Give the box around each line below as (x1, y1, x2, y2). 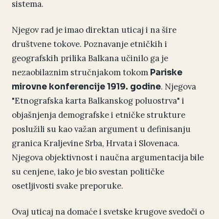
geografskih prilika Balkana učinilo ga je (12, 53, 168, 64)
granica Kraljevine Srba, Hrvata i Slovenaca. (12, 138, 179, 149)
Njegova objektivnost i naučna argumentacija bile (12, 152, 204, 163)
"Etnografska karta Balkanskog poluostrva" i (12, 95, 184, 107)
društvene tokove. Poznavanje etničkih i (12, 39, 167, 50)
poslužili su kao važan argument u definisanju (12, 124, 191, 135)
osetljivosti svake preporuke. (12, 180, 123, 192)
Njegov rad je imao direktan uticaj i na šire (12, 24, 176, 36)
